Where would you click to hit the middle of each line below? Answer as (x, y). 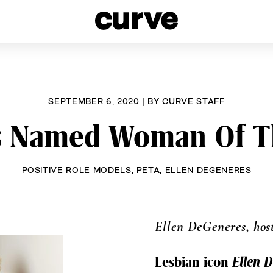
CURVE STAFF (193, 101)
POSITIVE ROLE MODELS (76, 170)
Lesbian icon (193, 263)
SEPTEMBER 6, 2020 (94, 101)
